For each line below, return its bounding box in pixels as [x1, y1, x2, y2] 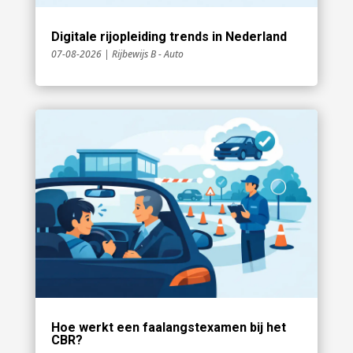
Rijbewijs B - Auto [111, 46, 184, 61]
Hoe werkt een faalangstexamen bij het [50, 319, 286, 335]
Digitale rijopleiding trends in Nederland [50, 28, 287, 44]
